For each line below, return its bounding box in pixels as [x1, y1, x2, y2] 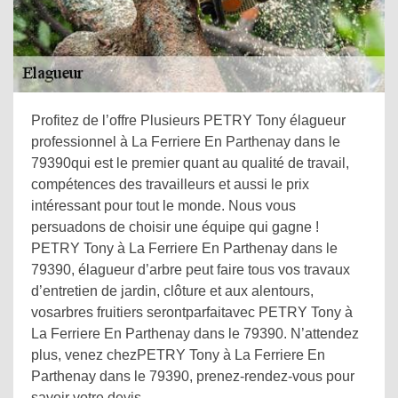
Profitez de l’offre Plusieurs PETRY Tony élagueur [31, 113, 346, 128]
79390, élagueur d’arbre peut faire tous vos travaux [31, 262, 350, 277]
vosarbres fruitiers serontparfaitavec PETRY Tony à [31, 305, 353, 320]
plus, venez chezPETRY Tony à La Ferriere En [31, 347, 325, 362]
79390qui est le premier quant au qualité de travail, [31, 155, 349, 171]
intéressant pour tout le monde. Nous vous [31, 198, 296, 213]
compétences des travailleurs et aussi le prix [31, 177, 309, 192]
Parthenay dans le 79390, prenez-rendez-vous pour [31, 369, 354, 384]
